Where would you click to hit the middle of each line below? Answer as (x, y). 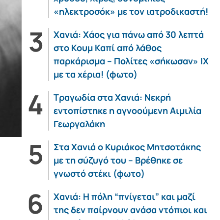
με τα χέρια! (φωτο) (95, 74)
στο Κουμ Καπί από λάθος (107, 48)
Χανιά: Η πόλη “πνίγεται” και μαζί (124, 196)
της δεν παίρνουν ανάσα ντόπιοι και (130, 210)
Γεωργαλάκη (79, 124)
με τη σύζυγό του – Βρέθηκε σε (118, 160)
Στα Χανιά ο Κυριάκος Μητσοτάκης (127, 147)
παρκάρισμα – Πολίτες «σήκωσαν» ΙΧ (131, 61)
